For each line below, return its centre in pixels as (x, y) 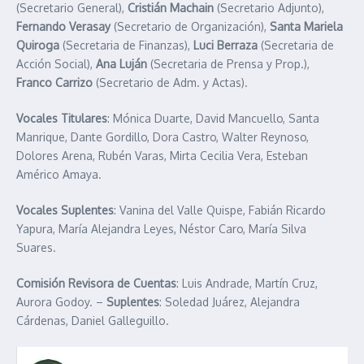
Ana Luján (121, 64)
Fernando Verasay (63, 27)
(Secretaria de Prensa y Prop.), (228, 64)
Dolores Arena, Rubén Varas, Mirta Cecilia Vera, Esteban (162, 156)
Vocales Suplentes (65, 210)
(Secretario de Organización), (190, 27)
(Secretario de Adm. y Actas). (170, 83)
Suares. (36, 248)
